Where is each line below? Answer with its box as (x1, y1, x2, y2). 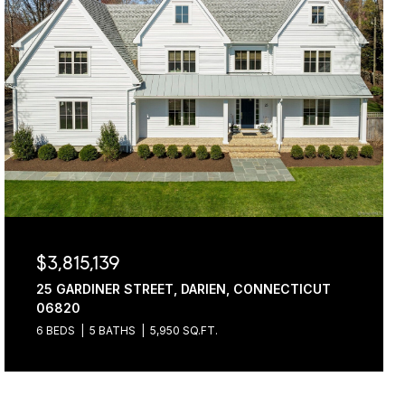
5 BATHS (89, 324, 137, 337)
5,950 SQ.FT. (150, 324, 219, 337)
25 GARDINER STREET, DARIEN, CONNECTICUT (36, 281, 332, 297)
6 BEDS (36, 324, 76, 337)
